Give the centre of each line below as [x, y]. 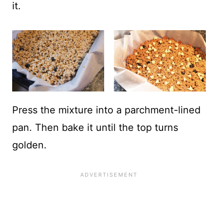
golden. [29, 145]
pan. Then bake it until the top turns [95, 127]
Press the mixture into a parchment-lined [106, 110]
